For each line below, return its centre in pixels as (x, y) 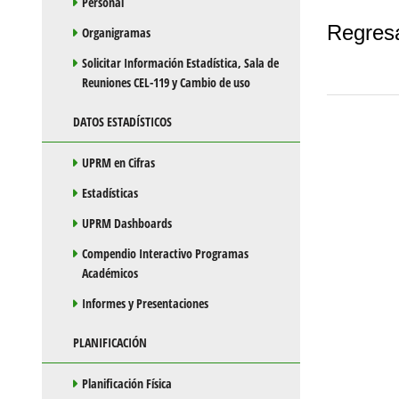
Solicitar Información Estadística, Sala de (180, 63)
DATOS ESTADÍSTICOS (122, 122)
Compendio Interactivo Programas (165, 254)
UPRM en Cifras (118, 163)
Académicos (110, 273)
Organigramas (116, 33)
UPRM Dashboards (127, 224)
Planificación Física (127, 384)
